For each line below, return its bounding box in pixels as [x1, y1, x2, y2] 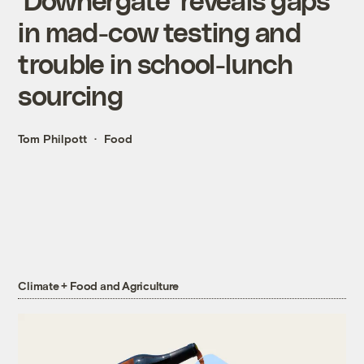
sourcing [18, 79, 123, 111]
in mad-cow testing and [18, 15, 301, 48]
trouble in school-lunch [18, 47, 292, 80]
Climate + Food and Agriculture [18, 279, 180, 293]
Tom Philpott [18, 132, 88, 146]
